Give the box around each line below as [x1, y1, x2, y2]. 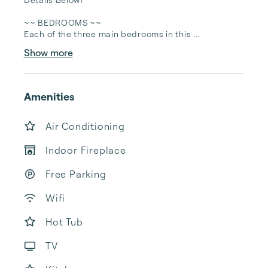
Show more [23, 47, 73, 59]
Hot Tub [45, 216, 83, 228]
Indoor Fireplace [45, 144, 126, 156]
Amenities [24, 90, 74, 103]
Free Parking [45, 168, 106, 180]
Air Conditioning [45, 120, 125, 132]
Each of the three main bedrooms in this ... [24, 29, 200, 39]
